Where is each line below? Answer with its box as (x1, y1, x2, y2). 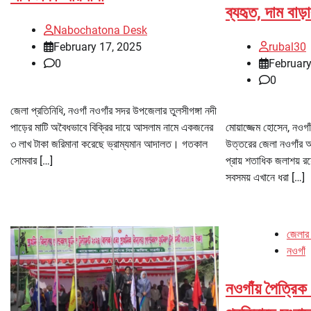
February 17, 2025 (53, 40, 142, 54)
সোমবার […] (10, 154, 53, 168)
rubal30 (268, 40, 306, 54)
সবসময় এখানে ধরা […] (225, 171, 305, 185)
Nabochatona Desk (53, 24, 147, 37)
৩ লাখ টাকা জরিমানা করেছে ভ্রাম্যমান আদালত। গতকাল (10, 137, 208, 151)
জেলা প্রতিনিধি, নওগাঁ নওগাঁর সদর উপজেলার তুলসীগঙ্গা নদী (10, 104, 217, 118)
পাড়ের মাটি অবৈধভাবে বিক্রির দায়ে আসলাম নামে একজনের (10, 121, 213, 135)
